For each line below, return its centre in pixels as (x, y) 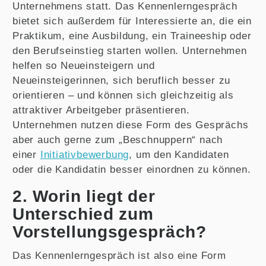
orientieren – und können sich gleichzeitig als (123, 95)
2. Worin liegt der (84, 196)
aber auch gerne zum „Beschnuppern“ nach (118, 140)
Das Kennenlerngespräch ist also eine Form (119, 256)
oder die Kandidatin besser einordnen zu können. (132, 170)
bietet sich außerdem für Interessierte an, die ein (132, 21)
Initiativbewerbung (85, 155)
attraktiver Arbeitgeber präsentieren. (101, 110)
